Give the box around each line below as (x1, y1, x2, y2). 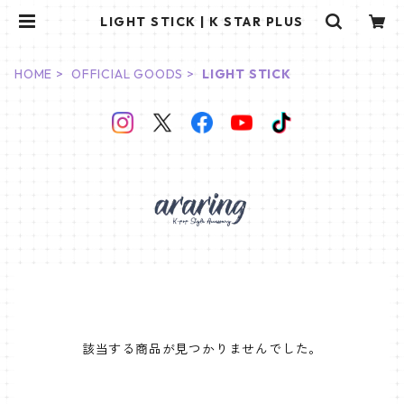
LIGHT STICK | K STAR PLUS (100, 14, 304, 30)
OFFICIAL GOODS (71, 66, 184, 82)
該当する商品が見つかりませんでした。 (81, 341, 323, 358)
